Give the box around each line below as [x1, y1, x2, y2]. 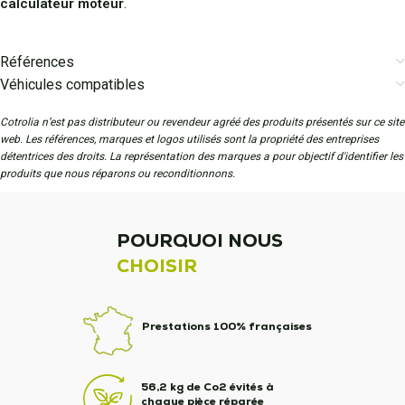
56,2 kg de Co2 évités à [140, 380, 274, 394]
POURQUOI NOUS [117, 229, 284, 252]
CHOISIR [117, 254, 198, 278]
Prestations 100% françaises [141, 319, 312, 334]
